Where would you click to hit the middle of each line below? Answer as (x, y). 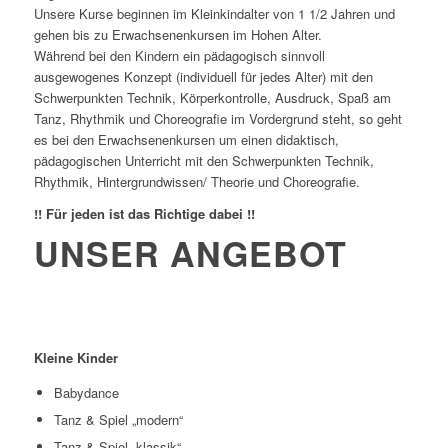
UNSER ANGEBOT (190, 253)
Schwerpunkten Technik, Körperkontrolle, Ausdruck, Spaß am (212, 98)
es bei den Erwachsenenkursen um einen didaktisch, (186, 140)
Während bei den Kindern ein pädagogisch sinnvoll (179, 56)
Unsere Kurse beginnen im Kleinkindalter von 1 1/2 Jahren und (214, 14)
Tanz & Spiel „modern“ (118, 420)
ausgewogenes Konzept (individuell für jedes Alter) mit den (203, 77)
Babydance (86, 393)
